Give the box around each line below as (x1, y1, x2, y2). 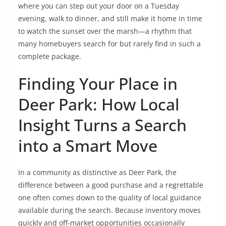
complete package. (18, 51, 81, 61)
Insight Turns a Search (18, 114, 187, 136)
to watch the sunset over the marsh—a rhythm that (18, 26, 192, 36)
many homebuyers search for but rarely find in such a (18, 39, 201, 48)
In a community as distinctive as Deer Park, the (18, 167, 177, 177)
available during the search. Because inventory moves (18, 205, 201, 215)
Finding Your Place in (18, 73, 178, 94)
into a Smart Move (18, 135, 157, 156)
